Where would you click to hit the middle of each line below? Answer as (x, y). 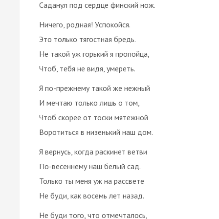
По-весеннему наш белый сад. (90, 166)
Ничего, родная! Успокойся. (85, 24)
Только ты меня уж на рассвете (92, 181)
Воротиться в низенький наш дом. (96, 132)
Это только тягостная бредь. (88, 39)
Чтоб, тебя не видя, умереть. (87, 68)
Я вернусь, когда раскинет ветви (93, 151)
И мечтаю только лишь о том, (89, 102)
